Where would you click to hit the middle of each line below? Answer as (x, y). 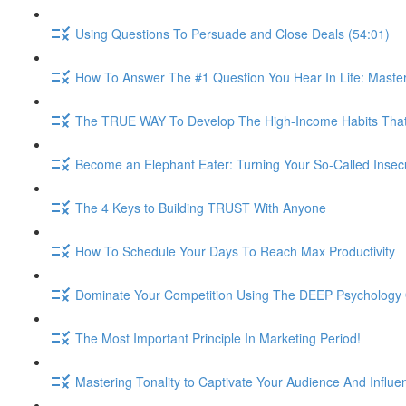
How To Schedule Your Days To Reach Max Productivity (235, 251)
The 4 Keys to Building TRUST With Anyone (201, 207)
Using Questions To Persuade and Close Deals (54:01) (232, 33)
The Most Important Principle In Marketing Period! (218, 338)
